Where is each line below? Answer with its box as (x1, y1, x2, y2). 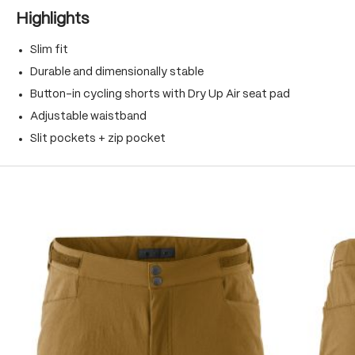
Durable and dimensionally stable (30, 67, 204, 78)
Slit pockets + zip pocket (30, 133, 166, 144)
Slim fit (30, 44, 68, 55)
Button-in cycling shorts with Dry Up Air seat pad (30, 89, 290, 100)
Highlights (16, 12, 89, 27)
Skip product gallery (15, 200, 122, 211)
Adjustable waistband (30, 111, 147, 122)
